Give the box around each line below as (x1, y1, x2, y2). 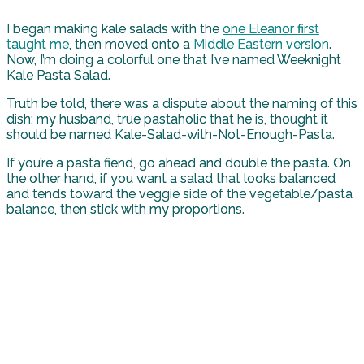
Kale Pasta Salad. (6, 67, 110, 83)
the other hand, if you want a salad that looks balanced (6, 170, 336, 186)
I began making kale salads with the (6, 20, 223, 37)
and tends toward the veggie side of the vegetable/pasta (6, 185, 353, 201)
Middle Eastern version (193, 36, 329, 52)
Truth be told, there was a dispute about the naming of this (6, 95, 357, 111)
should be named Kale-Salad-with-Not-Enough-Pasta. (6, 126, 338, 142)
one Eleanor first (223, 20, 319, 37)
